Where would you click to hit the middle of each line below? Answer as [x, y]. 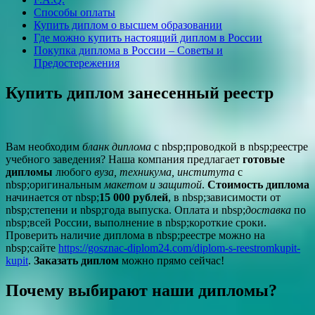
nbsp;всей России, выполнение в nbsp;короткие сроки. [136, 222]
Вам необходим [44, 146]
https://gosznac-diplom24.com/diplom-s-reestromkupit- [179, 247]
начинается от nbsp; [52, 197]
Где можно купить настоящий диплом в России [148, 38]
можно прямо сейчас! [172, 260]
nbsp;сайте [32, 247]
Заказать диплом [76, 260]
